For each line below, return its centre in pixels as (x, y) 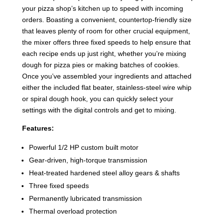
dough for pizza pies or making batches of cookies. (101, 65)
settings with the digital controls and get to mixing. (101, 110)
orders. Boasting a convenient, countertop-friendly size (107, 20)
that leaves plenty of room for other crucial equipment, (106, 31)
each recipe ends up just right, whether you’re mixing (104, 54)
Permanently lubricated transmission (85, 199)
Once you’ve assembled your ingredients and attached (107, 76)
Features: (38, 128)
